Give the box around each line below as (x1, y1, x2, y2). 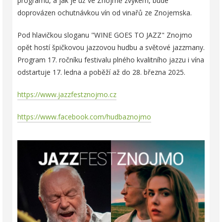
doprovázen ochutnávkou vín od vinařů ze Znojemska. (17, 7, 192, 17)
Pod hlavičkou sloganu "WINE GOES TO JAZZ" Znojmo (17, 30, 192, 40)
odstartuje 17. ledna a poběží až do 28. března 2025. (17, 67, 185, 77)
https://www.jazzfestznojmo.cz (17, 89, 116, 99)
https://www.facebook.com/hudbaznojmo (17, 111, 151, 121)
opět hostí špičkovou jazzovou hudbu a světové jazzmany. (17, 42, 205, 52)
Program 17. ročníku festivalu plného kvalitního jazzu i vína (17, 55, 204, 64)
